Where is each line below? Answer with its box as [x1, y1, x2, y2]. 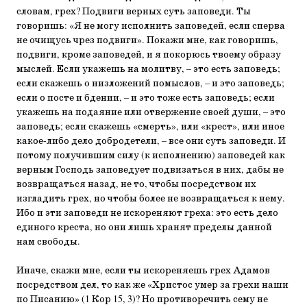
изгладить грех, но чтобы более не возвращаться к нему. [16, 193, 285, 205]
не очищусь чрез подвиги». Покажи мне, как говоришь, [16, 34, 278, 47]
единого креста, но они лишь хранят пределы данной [16, 221, 272, 234]
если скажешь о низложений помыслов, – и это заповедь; [16, 77, 284, 90]
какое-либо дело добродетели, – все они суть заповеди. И [16, 135, 286, 147]
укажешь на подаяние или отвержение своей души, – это [16, 106, 286, 119]
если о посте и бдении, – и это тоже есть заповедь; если [16, 92, 275, 104]
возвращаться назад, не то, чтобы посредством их [16, 178, 256, 191]
